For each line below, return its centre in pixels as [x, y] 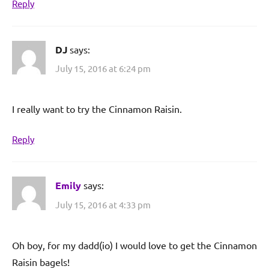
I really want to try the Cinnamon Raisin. [97, 109]
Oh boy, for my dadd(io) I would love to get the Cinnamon [134, 245]
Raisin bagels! [41, 261]
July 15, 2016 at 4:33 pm [103, 204]
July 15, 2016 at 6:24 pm [103, 68]
